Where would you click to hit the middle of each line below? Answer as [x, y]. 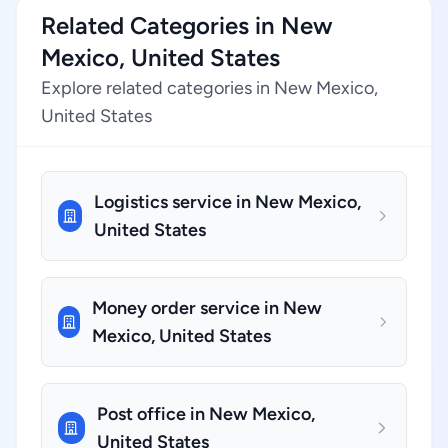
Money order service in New [207, 308]
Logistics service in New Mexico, [227, 202]
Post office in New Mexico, [205, 414]
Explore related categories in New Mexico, [209, 88]
